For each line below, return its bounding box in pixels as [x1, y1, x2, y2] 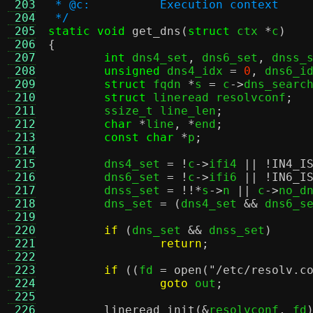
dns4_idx [160, 64, 230, 78]
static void [48, 24, 125, 38]
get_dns [132, 24, 181, 38]
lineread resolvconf [146, 91, 286, 104]
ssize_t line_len [104, 104, 216, 117]
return [160, 237, 202, 250]
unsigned [104, 64, 160, 78]
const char [104, 131, 174, 144]
